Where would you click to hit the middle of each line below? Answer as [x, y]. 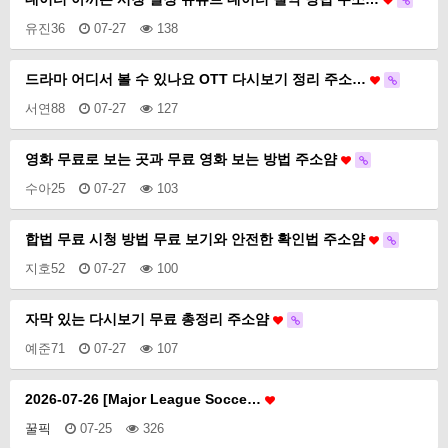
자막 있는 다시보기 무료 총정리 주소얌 [149, 319]
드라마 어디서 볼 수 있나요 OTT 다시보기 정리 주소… [197, 79]
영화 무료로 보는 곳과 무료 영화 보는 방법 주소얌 [183, 159]
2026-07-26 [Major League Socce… [145, 399]
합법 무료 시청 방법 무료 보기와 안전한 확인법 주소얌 [197, 239]
